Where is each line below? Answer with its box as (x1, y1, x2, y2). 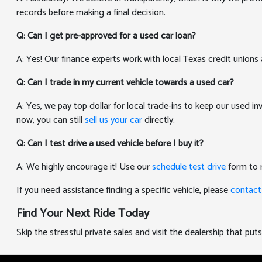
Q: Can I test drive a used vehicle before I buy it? (16, 136, 204, 151)
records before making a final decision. (16, 5, 166, 20)
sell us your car (85, 112, 143, 128)
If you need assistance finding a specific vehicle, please (16, 182, 231, 198)
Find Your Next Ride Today (16, 204, 150, 223)
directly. (142, 112, 175, 128)
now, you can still (16, 112, 85, 128)
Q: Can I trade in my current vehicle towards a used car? (16, 75, 234, 91)
